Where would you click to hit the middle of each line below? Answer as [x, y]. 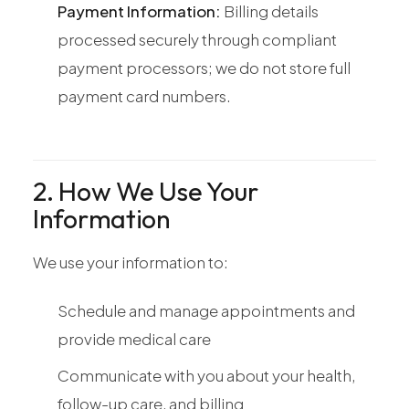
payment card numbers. [144, 96]
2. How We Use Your [146, 191]
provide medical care [134, 338]
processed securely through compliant [197, 40]
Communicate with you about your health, [206, 375]
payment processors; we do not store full [204, 68]
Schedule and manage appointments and [206, 310]
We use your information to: [131, 262]
